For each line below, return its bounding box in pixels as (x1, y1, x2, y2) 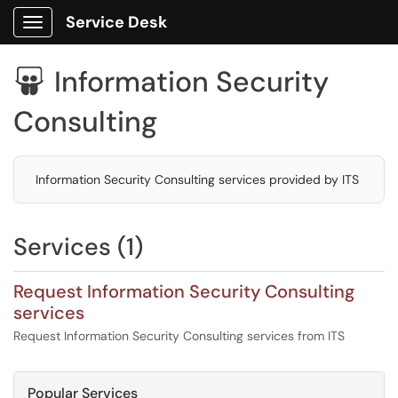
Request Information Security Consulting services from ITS (13, 328, 345, 344)
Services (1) (13, 231, 143, 262)
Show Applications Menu (32, 28, 173, 44)
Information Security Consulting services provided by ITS (36, 171, 359, 187)
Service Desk (66, 12, 167, 33)
